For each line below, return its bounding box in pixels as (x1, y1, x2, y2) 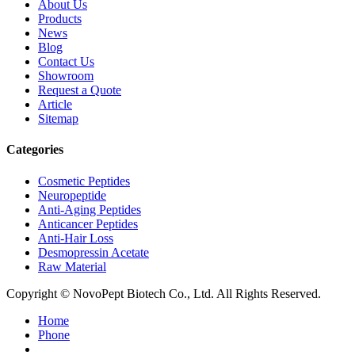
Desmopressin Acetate (38, 245, 149, 259)
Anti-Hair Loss (38, 231, 113, 245)
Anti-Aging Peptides (38, 202, 141, 216)
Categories (6, 143, 63, 157)
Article (38, 97, 72, 112)
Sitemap (38, 112, 78, 126)
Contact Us (38, 55, 94, 69)
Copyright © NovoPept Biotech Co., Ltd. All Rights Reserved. (6, 286, 321, 300)
